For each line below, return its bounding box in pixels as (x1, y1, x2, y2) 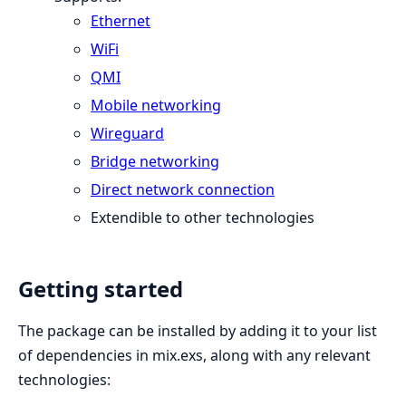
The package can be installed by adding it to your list (18, 320, 377, 341)
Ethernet (91, 11, 150, 31)
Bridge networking (91, 151, 219, 171)
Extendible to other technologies (91, 208, 314, 227)
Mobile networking (91, 95, 221, 115)
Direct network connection (91, 179, 275, 199)
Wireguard (91, 123, 164, 143)
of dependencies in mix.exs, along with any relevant (18, 344, 371, 365)
